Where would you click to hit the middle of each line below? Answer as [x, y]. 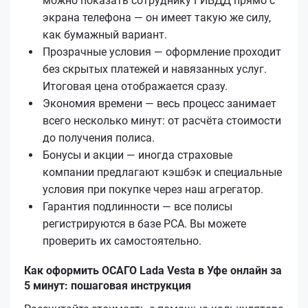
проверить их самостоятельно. [122, 241]
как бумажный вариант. [105, 34]
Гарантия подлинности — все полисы [137, 206]
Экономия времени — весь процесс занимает [159, 103]
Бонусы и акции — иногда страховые [137, 155]
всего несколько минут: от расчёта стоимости [162, 120]
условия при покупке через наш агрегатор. [153, 189]
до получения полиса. [99, 137]
